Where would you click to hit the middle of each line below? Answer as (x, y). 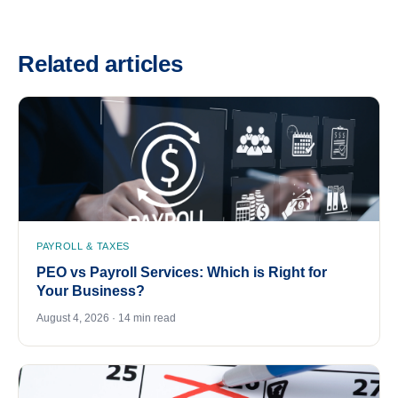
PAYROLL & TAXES (83, 247)
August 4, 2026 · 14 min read (106, 318)
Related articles (100, 64)
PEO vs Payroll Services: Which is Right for (182, 273)
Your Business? (91, 291)
